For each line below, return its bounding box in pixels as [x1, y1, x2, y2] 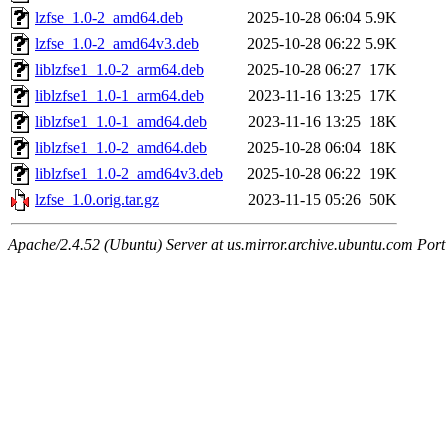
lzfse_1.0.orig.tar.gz [35, 191, 159, 209]
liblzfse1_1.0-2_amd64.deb [35, 139, 207, 157]
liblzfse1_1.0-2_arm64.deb [35, 61, 204, 79]
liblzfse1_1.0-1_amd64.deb [35, 113, 207, 131]
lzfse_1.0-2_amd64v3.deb [35, 35, 199, 53]
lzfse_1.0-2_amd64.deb [35, 9, 183, 27]
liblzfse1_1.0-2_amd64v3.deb [35, 165, 223, 183]
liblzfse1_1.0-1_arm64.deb [35, 87, 204, 105]
